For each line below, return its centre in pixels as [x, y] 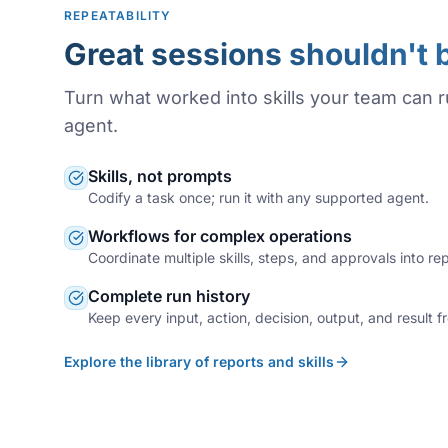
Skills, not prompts [160, 175]
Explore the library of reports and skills [199, 361]
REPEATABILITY [118, 15]
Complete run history [169, 295]
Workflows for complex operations [220, 235]
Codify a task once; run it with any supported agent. [258, 197]
